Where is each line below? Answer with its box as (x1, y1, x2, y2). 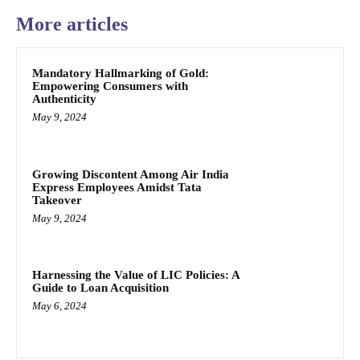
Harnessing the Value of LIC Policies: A (32, 268, 240, 282)
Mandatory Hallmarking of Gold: (32, 67, 209, 80)
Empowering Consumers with (32, 80, 188, 93)
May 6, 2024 (32, 300, 87, 313)
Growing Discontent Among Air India (32, 167, 229, 181)
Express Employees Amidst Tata (32, 180, 202, 194)
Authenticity (32, 92, 96, 106)
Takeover (32, 193, 82, 207)
